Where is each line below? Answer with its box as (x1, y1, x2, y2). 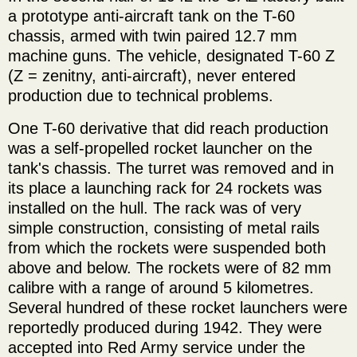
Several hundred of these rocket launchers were (8, 298, 347, 316)
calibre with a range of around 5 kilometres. (8, 278, 314, 296)
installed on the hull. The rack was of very (8, 198, 301, 217)
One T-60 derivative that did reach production (8, 119, 328, 137)
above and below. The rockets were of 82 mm (8, 258, 331, 277)
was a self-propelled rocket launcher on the (8, 139, 312, 157)
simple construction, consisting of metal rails (8, 218, 320, 237)
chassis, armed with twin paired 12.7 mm (8, 26, 297, 45)
